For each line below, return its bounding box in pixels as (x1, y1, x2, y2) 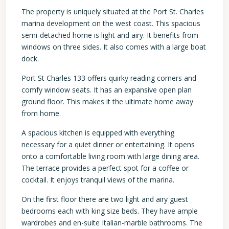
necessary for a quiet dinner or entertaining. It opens (21, 140, 195, 149)
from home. (21, 108, 61, 118)
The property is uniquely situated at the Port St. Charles (21, 7, 204, 16)
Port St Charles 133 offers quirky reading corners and (21, 73, 196, 83)
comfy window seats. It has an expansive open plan (21, 85, 192, 95)
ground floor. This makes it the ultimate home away (21, 97, 193, 106)
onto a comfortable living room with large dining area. (21, 151, 199, 161)
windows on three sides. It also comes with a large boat (21, 42, 206, 52)
